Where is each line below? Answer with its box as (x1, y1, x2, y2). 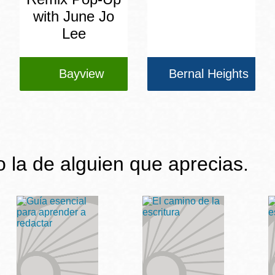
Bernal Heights (169, 67, 249, 81)
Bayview (58, 67, 104, 81)
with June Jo (33, 8, 114, 25)
